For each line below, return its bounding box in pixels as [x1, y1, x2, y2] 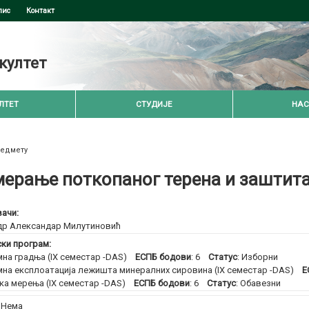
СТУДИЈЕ [136, 99, 172, 109]
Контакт [26, 6, 54, 15]
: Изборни [237, 252, 279, 262]
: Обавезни [236, 278, 281, 288]
